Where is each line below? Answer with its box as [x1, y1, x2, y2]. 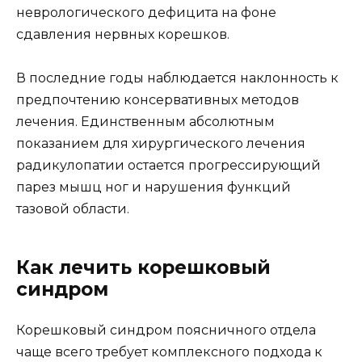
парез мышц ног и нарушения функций [16, 179, 291, 195]
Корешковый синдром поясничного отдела [16, 322, 316, 338]
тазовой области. [16, 200, 129, 217]
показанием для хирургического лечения [16, 135, 305, 151]
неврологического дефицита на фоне [16, 4, 276, 20]
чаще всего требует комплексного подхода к [16, 343, 322, 360]
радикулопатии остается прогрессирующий [16, 157, 321, 173]
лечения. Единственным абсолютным [16, 113, 275, 129]
